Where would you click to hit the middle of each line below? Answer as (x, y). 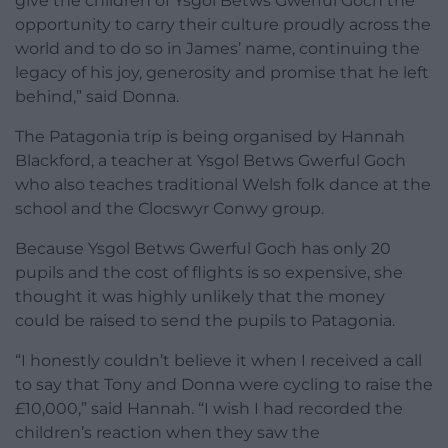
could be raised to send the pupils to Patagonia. (205, 320)
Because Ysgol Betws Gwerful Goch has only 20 (203, 248)
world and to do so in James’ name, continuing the (217, 48)
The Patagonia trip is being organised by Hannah (210, 136)
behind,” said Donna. (97, 96)
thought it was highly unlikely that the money (200, 296)
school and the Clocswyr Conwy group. (169, 208)
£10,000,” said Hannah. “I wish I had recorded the (209, 408)
